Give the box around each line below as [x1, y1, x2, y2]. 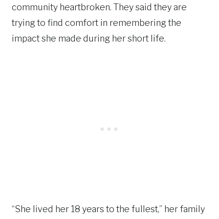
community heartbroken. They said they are [12, 2, 187, 12]
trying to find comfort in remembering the [12, 18, 181, 28]
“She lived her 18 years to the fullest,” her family [12, 204, 205, 214]
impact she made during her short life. [12, 33, 166, 44]
